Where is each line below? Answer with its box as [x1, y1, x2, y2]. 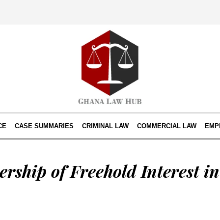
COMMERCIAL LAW [137, 122, 196, 130]
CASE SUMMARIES [14, 122, 74, 130]
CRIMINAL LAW [82, 122, 129, 130]
